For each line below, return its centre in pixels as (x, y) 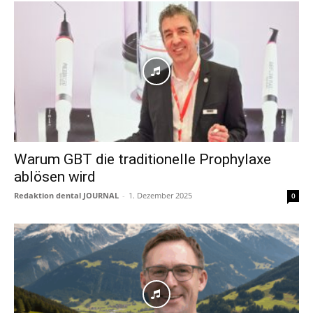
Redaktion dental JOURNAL (66, 196)
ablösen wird (55, 177)
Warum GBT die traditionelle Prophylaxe (143, 160)
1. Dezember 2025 (160, 196)
